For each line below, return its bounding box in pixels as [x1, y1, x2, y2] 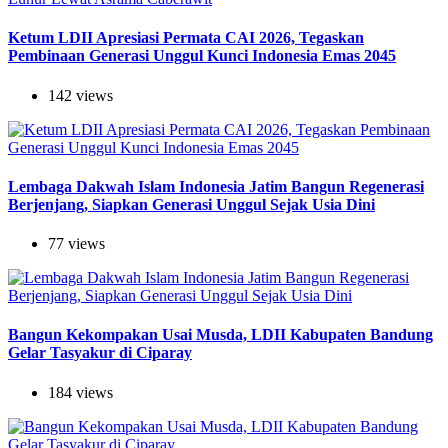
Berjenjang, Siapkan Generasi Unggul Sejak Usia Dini [8, 195, 375, 213]
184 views [48, 383, 113, 401]
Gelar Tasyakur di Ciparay [8, 344, 192, 362]
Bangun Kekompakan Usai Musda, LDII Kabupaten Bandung [8, 326, 433, 344]
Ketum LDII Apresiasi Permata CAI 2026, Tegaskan [8, 29, 364, 47]
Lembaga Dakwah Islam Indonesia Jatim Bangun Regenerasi [8, 177, 424, 195]
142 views [48, 86, 113, 104]
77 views [48, 235, 105, 253]
